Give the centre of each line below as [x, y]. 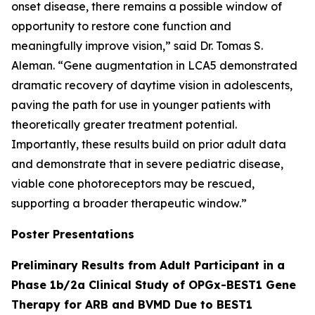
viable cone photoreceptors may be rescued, [133, 184]
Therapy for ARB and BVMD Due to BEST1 [132, 304]
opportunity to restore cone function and [121, 26]
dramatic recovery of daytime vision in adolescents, [152, 85]
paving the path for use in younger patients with [141, 105]
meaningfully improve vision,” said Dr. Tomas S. [137, 46]
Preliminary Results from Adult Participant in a [148, 265]
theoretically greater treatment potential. [124, 124]
